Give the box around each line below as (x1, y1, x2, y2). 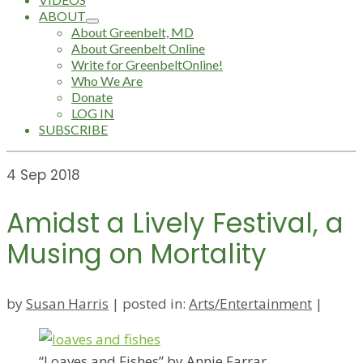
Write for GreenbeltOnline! (71, 57, 223, 72)
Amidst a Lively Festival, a (6, 204, 344, 243)
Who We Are (71, 73, 143, 88)
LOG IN (71, 105, 114, 121)
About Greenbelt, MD (71, 24, 194, 40)
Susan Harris (26, 293, 109, 313)
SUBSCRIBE (39, 122, 108, 137)
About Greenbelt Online (71, 41, 205, 56)
